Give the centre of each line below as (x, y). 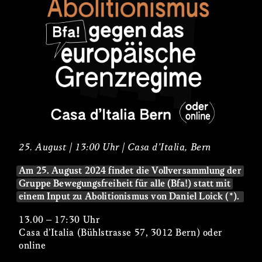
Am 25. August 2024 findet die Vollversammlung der (130, 171)
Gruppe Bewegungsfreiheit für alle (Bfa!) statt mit (125, 184)
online (32, 246)
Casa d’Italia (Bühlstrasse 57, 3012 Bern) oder (120, 233)
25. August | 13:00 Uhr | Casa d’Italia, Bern (115, 148)
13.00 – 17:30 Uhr (59, 220)
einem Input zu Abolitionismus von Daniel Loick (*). (130, 197)
